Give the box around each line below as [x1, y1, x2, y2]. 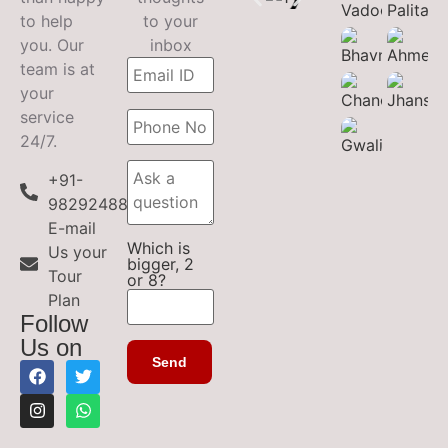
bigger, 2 [127, 253, 194, 274]
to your [143, 11, 198, 32]
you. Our [20, 35, 84, 56]
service [20, 107, 74, 128]
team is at [20, 59, 95, 80]
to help [20, 11, 73, 32]
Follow [20, 309, 88, 337]
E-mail [47, 217, 96, 238]
